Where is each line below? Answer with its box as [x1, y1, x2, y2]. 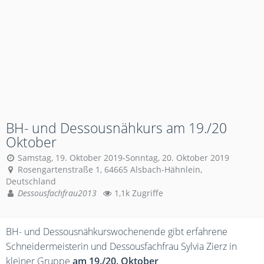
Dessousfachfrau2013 [18, 187, 97, 199]
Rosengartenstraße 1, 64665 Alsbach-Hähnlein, [18, 164, 202, 175]
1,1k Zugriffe [112, 187, 163, 199]
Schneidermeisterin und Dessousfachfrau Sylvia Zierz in [6, 240, 237, 253]
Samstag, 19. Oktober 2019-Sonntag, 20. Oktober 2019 [18, 152, 229, 163]
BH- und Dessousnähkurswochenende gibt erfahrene [6, 225, 227, 238]
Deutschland [6, 176, 56, 187]
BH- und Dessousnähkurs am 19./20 [6, 118, 227, 137]
